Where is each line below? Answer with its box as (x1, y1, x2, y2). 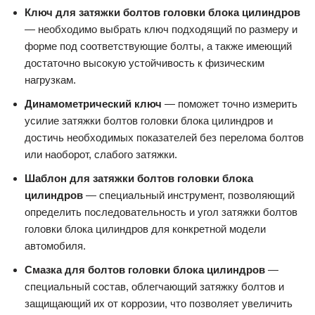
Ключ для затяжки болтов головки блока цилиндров (25, 6, 300, 19)
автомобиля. (25, 240, 86, 252)
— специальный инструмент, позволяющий (83, 189, 295, 202)
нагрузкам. (25, 74, 76, 86)
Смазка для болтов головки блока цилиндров (25, 264, 265, 276)
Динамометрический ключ (25, 98, 162, 110)
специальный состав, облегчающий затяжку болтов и (25, 281, 284, 293)
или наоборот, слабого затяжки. (25, 148, 177, 161)
